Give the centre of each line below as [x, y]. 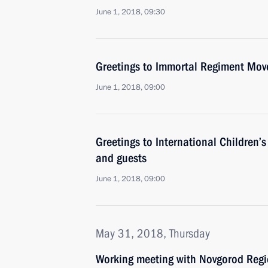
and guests [121, 158]
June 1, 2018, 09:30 [130, 12]
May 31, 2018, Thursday [153, 233]
